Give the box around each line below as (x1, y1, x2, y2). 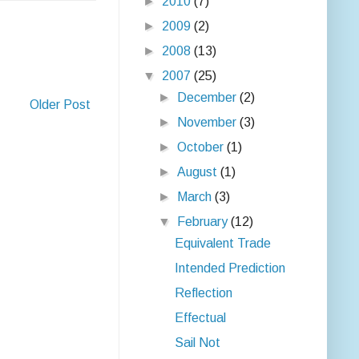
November (177, 115, 240, 129)
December (177, 91, 240, 104)
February (177, 215, 232, 228)
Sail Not (174, 336, 220, 349)
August (177, 165, 221, 179)
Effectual (174, 311, 226, 325)
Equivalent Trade (174, 236, 271, 250)
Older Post (30, 97, 91, 111)
